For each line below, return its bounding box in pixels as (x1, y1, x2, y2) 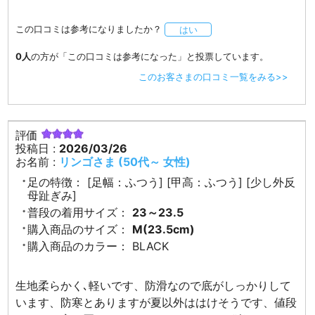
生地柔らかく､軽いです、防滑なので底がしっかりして (15, 278, 292, 293)
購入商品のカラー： (27, 239, 129, 254)
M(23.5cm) (132, 222, 195, 237)
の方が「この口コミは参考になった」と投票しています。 (31, 50, 269, 62)
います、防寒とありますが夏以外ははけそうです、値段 (15, 295, 297, 310)
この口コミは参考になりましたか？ (15, 22, 162, 34)
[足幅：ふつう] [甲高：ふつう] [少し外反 (87, 175, 296, 190)
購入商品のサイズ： (27, 222, 129, 237)
